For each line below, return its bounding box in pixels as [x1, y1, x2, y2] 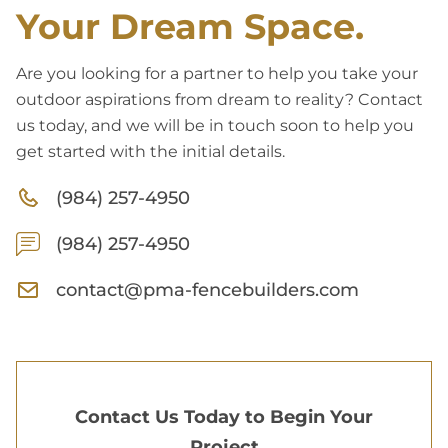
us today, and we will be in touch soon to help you [16, 115, 414, 135]
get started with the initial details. [16, 141, 285, 161]
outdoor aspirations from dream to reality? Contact [16, 89, 423, 109]
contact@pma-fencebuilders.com [56, 278, 359, 301]
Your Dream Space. [16, 4, 364, 48]
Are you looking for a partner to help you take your [16, 63, 418, 83]
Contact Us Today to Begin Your [75, 405, 373, 428]
